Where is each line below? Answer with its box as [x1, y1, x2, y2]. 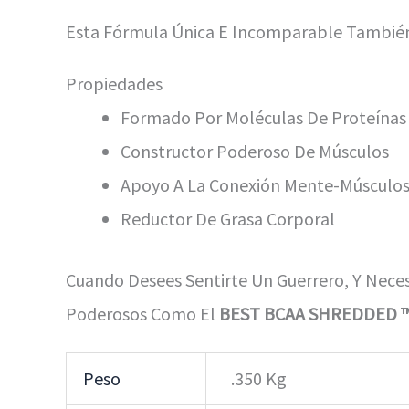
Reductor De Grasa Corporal [121, 206, 335, 230]
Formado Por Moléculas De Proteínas [121, 105, 406, 129]
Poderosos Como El [66, 301, 219, 325]
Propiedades [66, 71, 163, 95]
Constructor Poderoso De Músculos [121, 139, 389, 163]
